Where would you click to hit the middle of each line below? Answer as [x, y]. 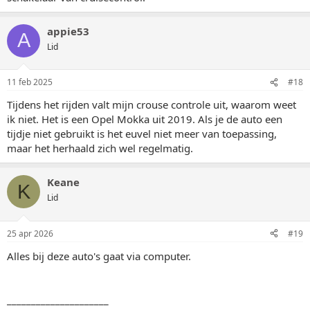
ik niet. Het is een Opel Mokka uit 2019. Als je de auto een [145, 119]
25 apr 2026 [30, 233]
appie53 [68, 31]
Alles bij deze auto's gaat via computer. [99, 256]
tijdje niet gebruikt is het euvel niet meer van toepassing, [142, 134]
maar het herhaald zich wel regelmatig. [100, 148]
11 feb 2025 [30, 82]
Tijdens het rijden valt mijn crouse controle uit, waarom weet [152, 104]
